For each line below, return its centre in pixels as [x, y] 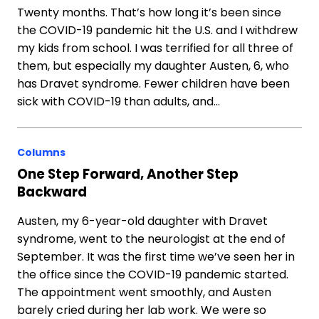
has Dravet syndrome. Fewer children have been [153, 84]
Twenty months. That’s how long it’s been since [149, 12]
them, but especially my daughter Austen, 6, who [153, 66]
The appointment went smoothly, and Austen [144, 292]
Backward [52, 192]
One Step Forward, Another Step [128, 174]
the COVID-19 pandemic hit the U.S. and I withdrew [157, 30]
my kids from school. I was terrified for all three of [155, 48]
